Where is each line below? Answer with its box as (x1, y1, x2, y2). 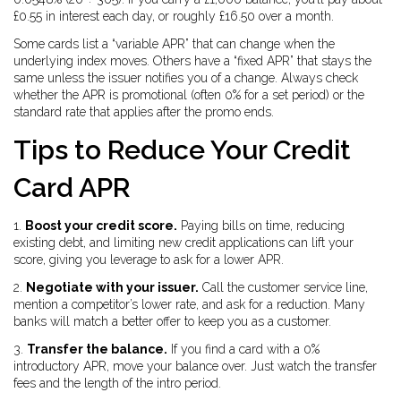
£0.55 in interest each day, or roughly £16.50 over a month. (13, 9, 334, 23)
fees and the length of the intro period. (13, 376, 221, 390)
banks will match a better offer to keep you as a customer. (13, 314, 331, 328)
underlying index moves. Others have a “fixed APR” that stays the (13, 54, 371, 68)
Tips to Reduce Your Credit (13, 134, 351, 166)
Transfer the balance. (27, 342, 167, 356)
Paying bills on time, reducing (177, 218, 345, 233)
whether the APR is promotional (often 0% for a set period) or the (13, 88, 364, 102)
